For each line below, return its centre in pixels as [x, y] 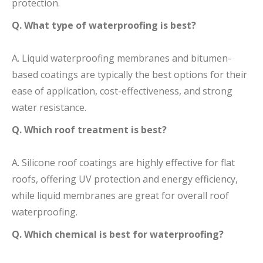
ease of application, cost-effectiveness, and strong [122, 91]
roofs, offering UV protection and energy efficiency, [125, 179]
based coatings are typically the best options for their [129, 74]
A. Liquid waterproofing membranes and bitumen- [122, 58]
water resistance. [49, 107]
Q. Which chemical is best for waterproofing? [118, 234]
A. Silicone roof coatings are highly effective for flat [123, 162]
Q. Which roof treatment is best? [89, 129]
